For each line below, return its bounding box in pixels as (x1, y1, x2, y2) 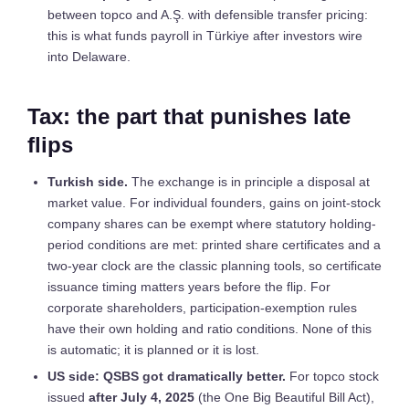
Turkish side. (47, 174, 128, 189)
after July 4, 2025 (89, 390, 194, 404)
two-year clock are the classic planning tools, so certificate (47, 258, 382, 273)
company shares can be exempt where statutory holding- (47, 216, 376, 231)
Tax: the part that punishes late (27, 104, 351, 129)
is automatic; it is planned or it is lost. (47, 342, 259, 357)
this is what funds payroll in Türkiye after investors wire (47, 28, 362, 43)
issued (47, 390, 89, 404)
